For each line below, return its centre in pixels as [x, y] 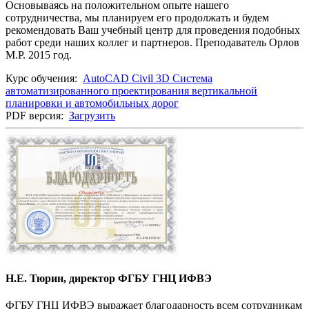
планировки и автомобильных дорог [92, 103]
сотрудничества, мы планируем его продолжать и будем [137, 18]
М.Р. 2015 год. [39, 55]
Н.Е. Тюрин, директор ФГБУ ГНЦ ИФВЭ [109, 278]
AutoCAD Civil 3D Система [148, 79]
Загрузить [92, 116]
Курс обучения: [44, 79]
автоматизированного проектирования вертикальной [131, 91]
